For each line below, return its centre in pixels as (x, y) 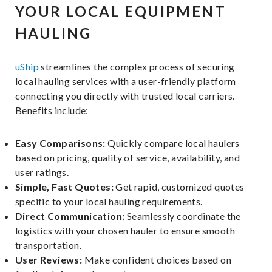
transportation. (49, 245)
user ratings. (42, 172)
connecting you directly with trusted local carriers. (125, 96)
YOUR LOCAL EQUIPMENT (121, 12)
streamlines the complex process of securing (137, 67)
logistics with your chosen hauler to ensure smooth (125, 231)
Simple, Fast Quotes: (64, 187)
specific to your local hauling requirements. (109, 202)
